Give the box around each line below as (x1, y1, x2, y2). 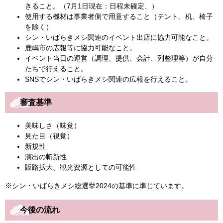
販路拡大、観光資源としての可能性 (25, 163, 136, 172)
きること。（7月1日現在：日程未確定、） (25, 2, 158, 10)
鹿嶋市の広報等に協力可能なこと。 (25, 44, 136, 52)
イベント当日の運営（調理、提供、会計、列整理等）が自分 (25, 54, 213, 63)
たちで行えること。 (25, 65, 88, 73)
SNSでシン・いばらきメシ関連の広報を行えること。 (25, 75, 192, 84)
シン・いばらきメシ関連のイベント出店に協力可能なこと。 (25, 33, 213, 42)
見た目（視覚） (25, 132, 74, 140)
